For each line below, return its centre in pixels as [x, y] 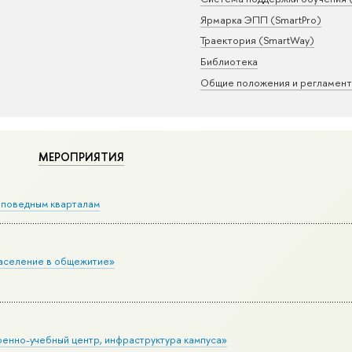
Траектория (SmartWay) [257, 40]
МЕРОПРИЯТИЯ [81, 157]
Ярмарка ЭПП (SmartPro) [260, 19]
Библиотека [229, 61]
